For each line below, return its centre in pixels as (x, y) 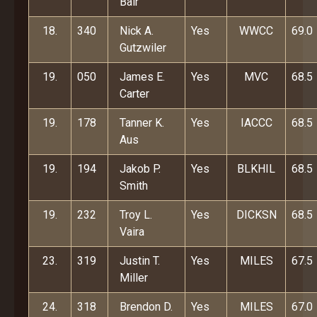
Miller (134, 278)
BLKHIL (256, 169)
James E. (142, 77)
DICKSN (256, 215)
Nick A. (137, 31)
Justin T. (140, 261)
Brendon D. (146, 307)
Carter (134, 94)
